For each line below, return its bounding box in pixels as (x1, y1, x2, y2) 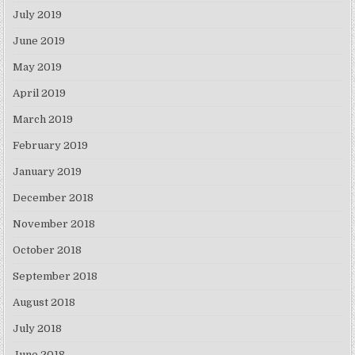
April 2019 (13, 87, 67, 100)
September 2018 (13, 270, 98, 283)
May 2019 (13, 61, 63, 74)
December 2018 (13, 192, 94, 204)
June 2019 (13, 35, 66, 48)
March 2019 (13, 113, 74, 126)
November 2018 (13, 218, 96, 231)
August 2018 (13, 296, 76, 309)
